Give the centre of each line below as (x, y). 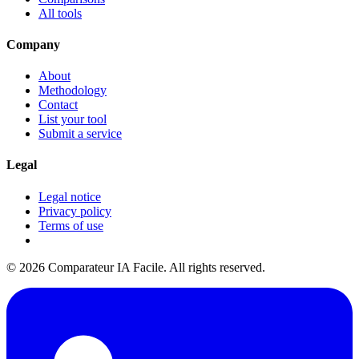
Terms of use (71, 225)
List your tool (73, 119)
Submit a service (80, 134)
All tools (60, 13)
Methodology (73, 91)
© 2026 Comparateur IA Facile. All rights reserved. (136, 267)
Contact (58, 105)
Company (33, 44)
